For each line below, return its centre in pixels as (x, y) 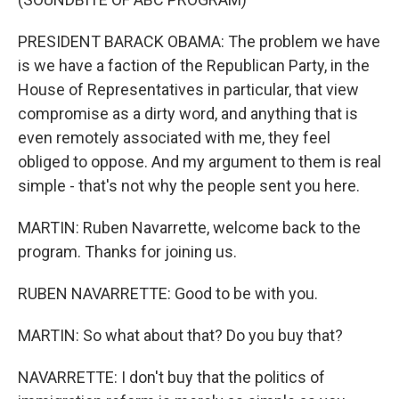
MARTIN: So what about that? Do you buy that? (180, 335)
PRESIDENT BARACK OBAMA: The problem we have (199, 41)
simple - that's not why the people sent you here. (189, 186)
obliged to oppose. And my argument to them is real (199, 162)
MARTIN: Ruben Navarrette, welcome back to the (189, 228)
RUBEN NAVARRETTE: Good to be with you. (168, 293)
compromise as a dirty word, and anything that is (188, 114)
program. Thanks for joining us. (127, 252)
